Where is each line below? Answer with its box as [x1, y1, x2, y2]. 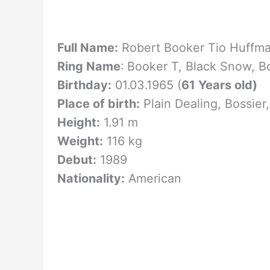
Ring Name [57, 58, 121, 74]
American [124, 171, 181, 186]
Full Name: [57, 40, 118, 55]
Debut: [57, 152, 96, 167]
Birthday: [57, 77, 111, 92]
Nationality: [57, 171, 125, 186]
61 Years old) [181, 77, 257, 92]
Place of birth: [57, 96, 140, 111]
